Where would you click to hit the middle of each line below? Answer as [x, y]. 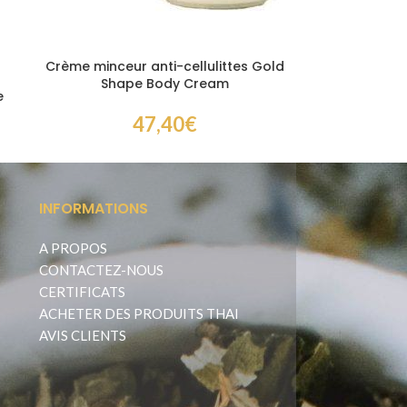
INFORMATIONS [93, 209]
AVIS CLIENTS [82, 336]
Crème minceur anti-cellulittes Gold [164, 67]
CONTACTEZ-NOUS [101, 270]
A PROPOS [73, 248]
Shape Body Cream [164, 84]
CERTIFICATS [82, 292]
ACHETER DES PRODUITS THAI [139, 314]
